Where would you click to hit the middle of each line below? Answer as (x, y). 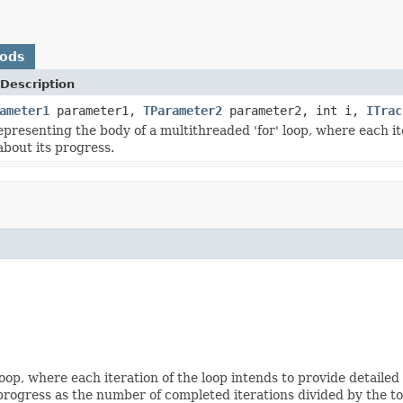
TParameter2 (183, 110)
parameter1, (96, 110)
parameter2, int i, (294, 110)
